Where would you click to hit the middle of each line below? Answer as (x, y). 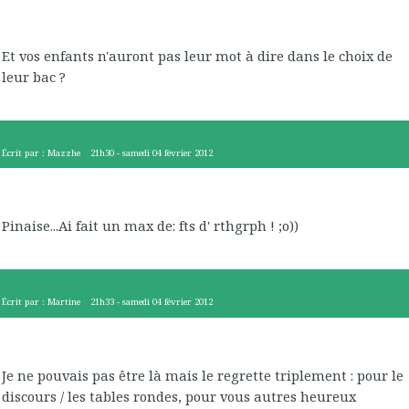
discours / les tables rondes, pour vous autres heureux (179, 396)
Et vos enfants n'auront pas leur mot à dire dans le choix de (197, 56)
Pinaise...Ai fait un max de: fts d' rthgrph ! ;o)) (150, 226)
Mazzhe (64, 152)
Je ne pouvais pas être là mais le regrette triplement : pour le (203, 375)
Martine (64, 302)
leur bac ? (34, 77)
